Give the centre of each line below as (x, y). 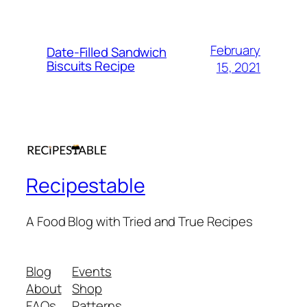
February (235, 50)
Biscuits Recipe (91, 65)
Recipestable (86, 186)
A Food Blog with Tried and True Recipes (140, 221)
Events (92, 272)
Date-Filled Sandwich (107, 52)
